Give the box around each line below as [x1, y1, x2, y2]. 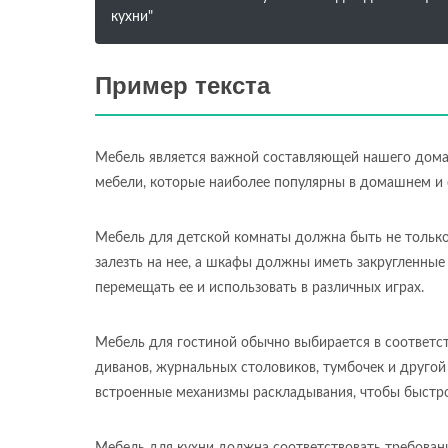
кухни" [111, 10, 153, 24]
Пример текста [95, 72, 270, 99]
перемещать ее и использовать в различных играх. [95, 281, 424, 295]
